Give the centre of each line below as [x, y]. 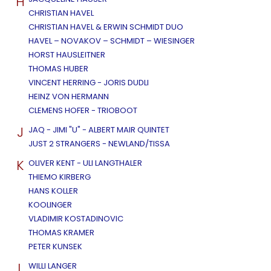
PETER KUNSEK [55, 247]
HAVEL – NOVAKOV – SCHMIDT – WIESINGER [112, 41]
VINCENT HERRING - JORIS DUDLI [89, 83]
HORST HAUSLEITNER [67, 55]
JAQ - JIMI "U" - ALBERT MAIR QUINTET [99, 130]
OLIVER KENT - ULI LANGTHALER [85, 163]
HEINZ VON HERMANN [69, 97]
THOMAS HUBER [58, 69]
